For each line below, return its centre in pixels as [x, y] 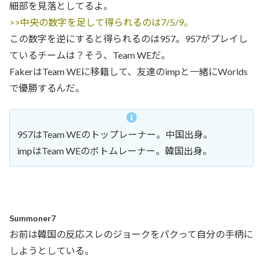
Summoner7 [33, 218]
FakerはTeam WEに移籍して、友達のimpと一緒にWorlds [129, 71]
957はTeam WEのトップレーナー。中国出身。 [115, 134]
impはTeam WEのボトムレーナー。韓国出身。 [114, 151]
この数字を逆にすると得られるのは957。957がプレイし [129, 38]
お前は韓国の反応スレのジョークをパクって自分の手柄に [131, 234]
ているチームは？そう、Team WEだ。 [90, 55]
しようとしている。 [52, 250]
